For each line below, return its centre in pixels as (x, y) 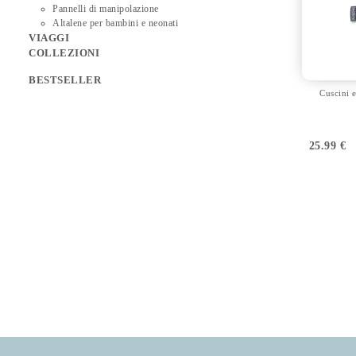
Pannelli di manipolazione (106, 9)
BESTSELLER (65, 80)
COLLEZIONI (64, 53)
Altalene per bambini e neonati (116, 23)
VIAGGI (49, 38)
